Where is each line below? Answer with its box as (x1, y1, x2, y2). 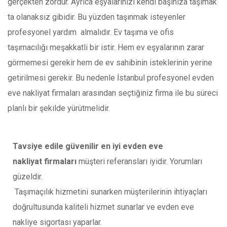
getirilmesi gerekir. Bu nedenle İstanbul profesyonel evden (8, 72, 214, 83)
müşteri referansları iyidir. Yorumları (77, 156, 202, 166)
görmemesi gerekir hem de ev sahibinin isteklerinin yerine (8, 57, 212, 67)
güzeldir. (13, 171, 43, 181)
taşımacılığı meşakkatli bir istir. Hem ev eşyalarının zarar (8, 42, 204, 52)
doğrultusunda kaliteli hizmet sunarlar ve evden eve (13, 202, 194, 212)
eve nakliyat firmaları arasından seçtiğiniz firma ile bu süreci (8, 88, 218, 98)
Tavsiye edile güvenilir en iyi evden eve (13, 141, 163, 151)
